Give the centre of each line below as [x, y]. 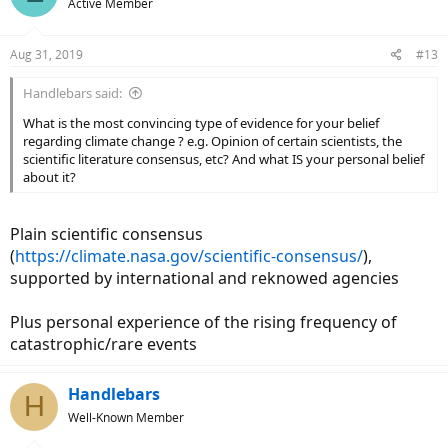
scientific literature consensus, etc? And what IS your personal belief [223, 158]
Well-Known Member [126, 417]
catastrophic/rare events [103, 343]
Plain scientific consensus [106, 233]
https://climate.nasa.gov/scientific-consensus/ [189, 255]
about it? [49, 176]
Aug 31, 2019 [46, 54]
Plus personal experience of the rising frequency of [203, 321]
